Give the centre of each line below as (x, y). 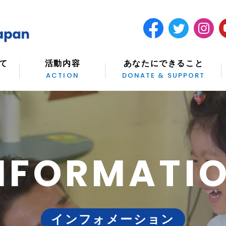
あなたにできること (163, 63)
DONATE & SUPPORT (163, 75)
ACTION (63, 75)
